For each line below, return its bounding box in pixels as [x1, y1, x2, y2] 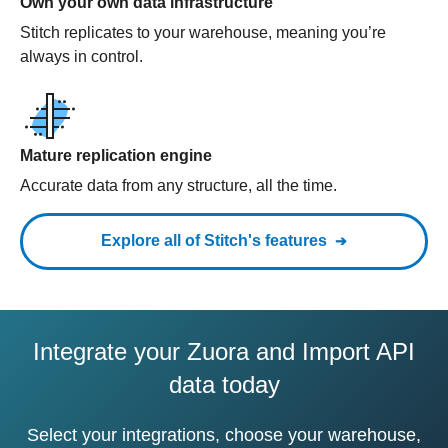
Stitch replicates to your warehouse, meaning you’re [20, 24, 386, 41]
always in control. [20, 48, 143, 65]
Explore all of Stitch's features [101, 232, 327, 249]
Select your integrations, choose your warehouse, [27, 425, 421, 445]
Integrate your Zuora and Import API [33, 338, 415, 365]
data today [168, 371, 280, 398]
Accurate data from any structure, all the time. [20, 177, 337, 194]
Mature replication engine [20, 147, 212, 164]
